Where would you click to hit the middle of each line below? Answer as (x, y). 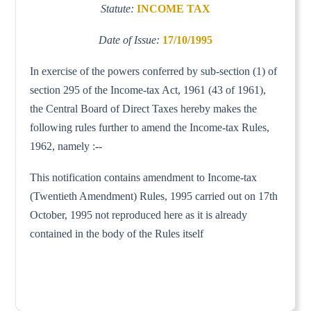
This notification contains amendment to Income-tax (144, 177)
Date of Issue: (131, 40)
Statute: (119, 8)
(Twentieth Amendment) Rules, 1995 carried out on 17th (154, 196)
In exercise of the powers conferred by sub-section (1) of (154, 71)
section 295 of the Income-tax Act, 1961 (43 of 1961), (148, 90)
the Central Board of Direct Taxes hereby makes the (144, 108)
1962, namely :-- (66, 146)
